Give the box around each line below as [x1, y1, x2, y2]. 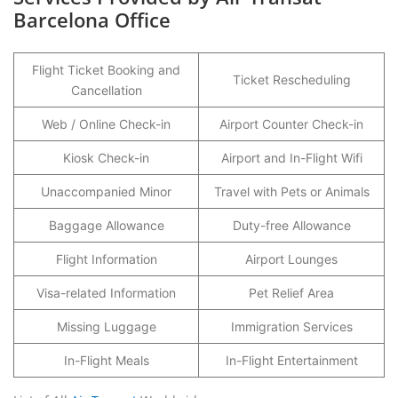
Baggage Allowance [48, 218, 164, 233]
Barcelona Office [13, 6, 171, 33]
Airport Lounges [245, 251, 338, 267]
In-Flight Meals [63, 353, 149, 368]
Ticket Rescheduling [232, 72, 351, 87]
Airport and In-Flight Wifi [220, 150, 362, 165]
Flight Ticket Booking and [32, 62, 180, 77]
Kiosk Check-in [63, 150, 149, 165]
